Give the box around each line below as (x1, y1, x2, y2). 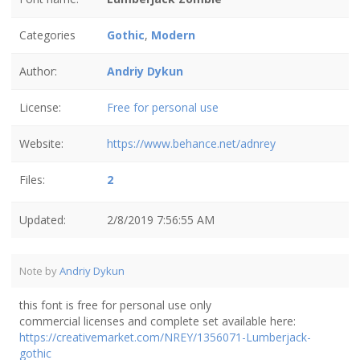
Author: (19, 63, 57, 79)
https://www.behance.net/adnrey (107, 136, 276, 151)
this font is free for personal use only (19, 297, 211, 313)
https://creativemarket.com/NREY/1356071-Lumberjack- (19, 329, 311, 345)
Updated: (19, 212, 66, 227)
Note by (19, 264, 59, 278)
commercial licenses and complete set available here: (19, 313, 296, 329)
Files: (19, 172, 45, 187)
